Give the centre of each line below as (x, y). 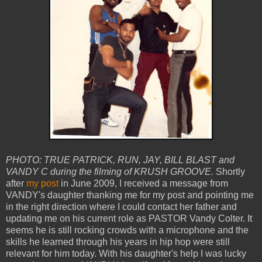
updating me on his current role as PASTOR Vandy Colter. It (129, 219)
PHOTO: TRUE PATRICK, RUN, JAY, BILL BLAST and (120, 160)
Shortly (229, 172)
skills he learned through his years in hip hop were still (118, 242)
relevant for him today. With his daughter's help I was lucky (126, 254)
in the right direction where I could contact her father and (121, 207)
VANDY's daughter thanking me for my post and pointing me (130, 195)
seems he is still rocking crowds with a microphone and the (127, 230)
